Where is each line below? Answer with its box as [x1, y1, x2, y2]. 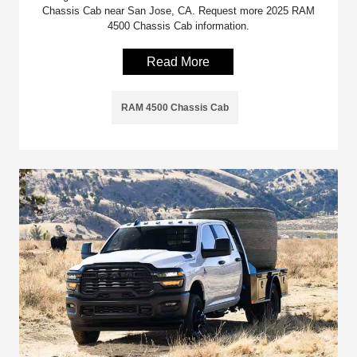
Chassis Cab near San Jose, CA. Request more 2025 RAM [41, 5, 315, 18]
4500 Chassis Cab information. [107, 20, 249, 33]
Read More [147, 55, 210, 69]
